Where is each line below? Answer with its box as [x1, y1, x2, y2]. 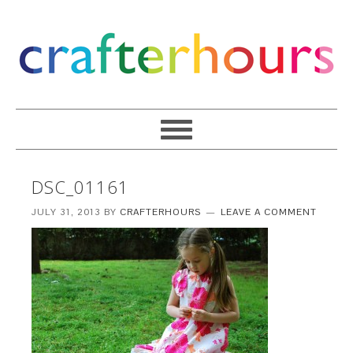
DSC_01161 [32, 175, 130, 199]
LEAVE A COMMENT [221, 206, 318, 218]
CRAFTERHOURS [120, 206, 202, 218]
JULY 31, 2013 [32, 206, 102, 218]
